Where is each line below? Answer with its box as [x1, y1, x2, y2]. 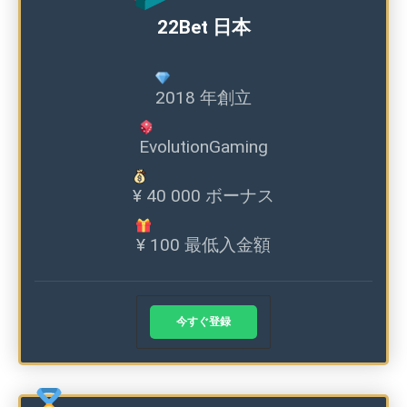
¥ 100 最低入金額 [136, 234, 271, 256]
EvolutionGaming [139, 136, 268, 158]
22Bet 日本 [156, 16, 251, 39]
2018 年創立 [155, 87, 252, 109]
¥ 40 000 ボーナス [133, 185, 274, 207]
